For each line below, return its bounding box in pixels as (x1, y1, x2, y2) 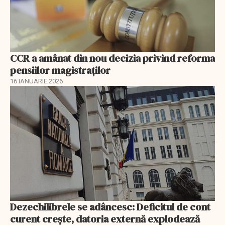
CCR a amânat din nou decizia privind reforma (10, 51, 215, 65)
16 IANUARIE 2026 (10, 77, 63, 85)
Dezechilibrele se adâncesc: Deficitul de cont (10, 200, 210, 214)
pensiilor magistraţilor (10, 63, 110, 77)
